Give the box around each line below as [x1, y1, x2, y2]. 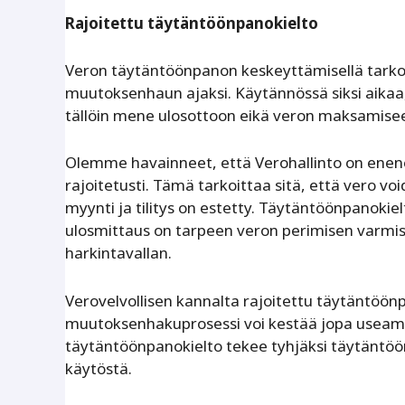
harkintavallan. [65, 242, 172, 264]
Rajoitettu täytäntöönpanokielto [65, 12, 318, 33]
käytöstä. [65, 357, 132, 379]
